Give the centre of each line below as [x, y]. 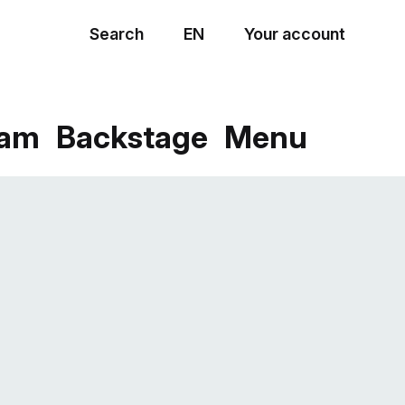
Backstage [132, 137]
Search [116, 34]
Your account [294, 34]
